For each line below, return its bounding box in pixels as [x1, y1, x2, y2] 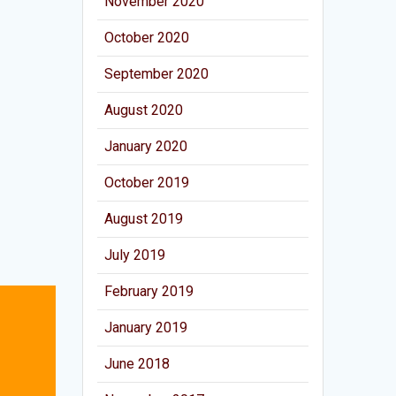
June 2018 [104, 354, 171, 372]
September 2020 [104, 65, 209, 82]
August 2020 [104, 101, 184, 118]
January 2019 [104, 318, 188, 336]
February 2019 [104, 282, 194, 300]
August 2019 [104, 209, 184, 227]
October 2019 [104, 173, 190, 191]
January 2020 [104, 137, 188, 155]
